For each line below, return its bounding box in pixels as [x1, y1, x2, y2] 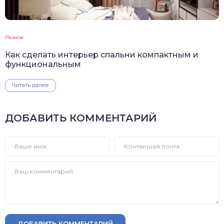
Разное [5, 33, 23, 40]
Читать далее [12, 81, 49, 88]
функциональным [5, 59, 81, 69]
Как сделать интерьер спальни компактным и [5, 49, 198, 59]
